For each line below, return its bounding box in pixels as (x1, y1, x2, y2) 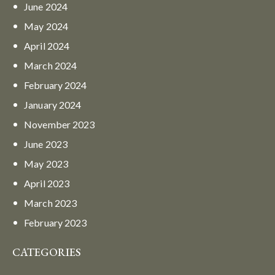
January (24, 98, 59, 110)
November (24, 118, 73, 130)
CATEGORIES (12, 244, 81, 259)
